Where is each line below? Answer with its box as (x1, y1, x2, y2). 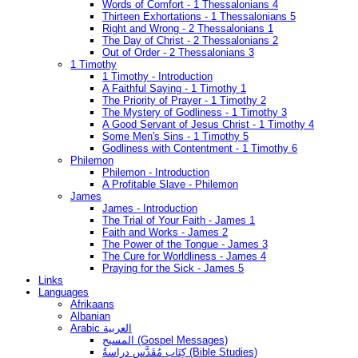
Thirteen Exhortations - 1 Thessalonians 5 (102, 10, 296, 23)
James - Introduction (102, 202, 197, 215)
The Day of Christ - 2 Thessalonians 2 (102, 34, 278, 47)
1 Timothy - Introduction (102, 70, 213, 83)
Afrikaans (70, 298, 114, 311)
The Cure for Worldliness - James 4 (102, 250, 266, 263)
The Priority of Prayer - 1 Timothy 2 (102, 94, 266, 107)
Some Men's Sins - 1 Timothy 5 (102, 130, 249, 143)
